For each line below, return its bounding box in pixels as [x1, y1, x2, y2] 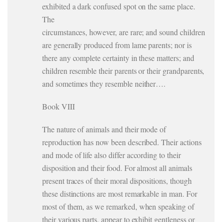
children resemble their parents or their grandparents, [42, 65, 205, 76]
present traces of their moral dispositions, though [42, 175, 192, 186]
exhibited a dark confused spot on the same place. [42, 1, 195, 11]
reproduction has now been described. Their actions [42, 137, 202, 147]
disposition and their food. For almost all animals [42, 163, 192, 173]
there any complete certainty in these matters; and [42, 53, 194, 63]
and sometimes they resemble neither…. [42, 78, 166, 89]
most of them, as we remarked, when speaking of [42, 201, 194, 212]
